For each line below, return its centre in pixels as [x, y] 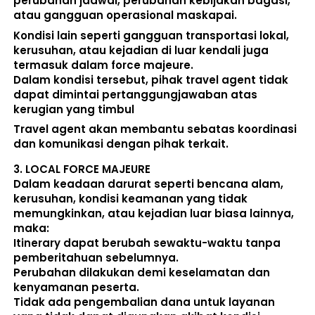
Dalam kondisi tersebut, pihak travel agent [136, 79]
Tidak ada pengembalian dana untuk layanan [144, 302]
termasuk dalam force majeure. [105, 65]
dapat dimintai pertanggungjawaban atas [135, 94]
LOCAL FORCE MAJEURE [88, 169]
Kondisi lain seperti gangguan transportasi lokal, [151, 35]
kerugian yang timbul [74, 109]
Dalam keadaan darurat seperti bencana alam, [148, 184]
